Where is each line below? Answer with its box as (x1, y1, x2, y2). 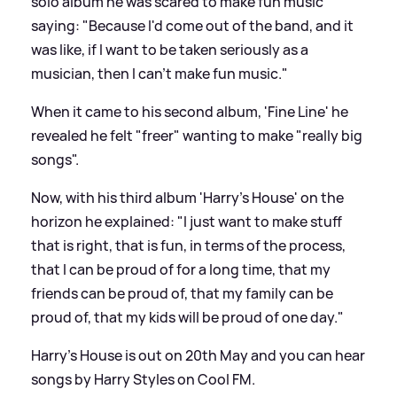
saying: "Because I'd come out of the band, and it (31, 15, 354, 35)
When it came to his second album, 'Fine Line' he (31, 101, 348, 121)
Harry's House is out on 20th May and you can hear (31, 345, 365, 365)
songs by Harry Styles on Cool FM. (31, 369, 255, 389)
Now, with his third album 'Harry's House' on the (31, 187, 344, 207)
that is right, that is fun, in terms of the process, (31, 235, 346, 255)
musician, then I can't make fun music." (31, 63, 288, 83)
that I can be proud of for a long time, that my (31, 259, 331, 279)
